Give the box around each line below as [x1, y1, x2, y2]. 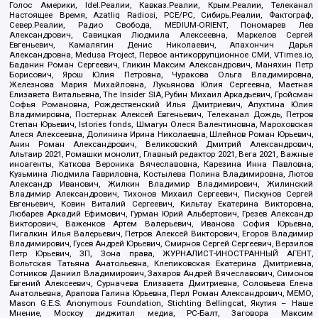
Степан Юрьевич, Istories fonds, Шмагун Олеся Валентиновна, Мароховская [9, 119, 313, 130]
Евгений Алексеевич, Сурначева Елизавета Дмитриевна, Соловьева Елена [9, 278, 313, 289]
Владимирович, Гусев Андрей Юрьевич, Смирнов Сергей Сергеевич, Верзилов [9, 238, 313, 249]
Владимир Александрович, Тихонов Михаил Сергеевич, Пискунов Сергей [9, 189, 313, 199]
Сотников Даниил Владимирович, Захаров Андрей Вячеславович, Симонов [9, 268, 313, 279]
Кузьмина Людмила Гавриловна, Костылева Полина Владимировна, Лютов [9, 169, 313, 180]
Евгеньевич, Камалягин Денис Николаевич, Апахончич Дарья [9, 40, 313, 50]
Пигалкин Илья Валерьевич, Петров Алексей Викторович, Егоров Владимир [9, 229, 313, 239]
